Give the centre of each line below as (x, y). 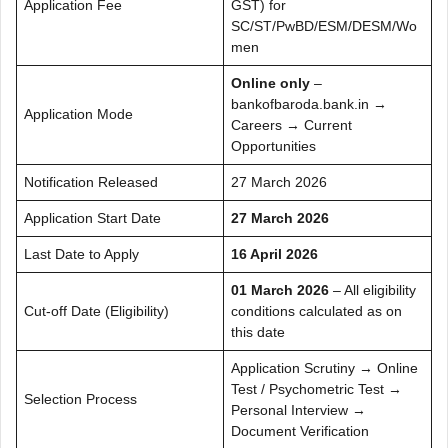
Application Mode (78, 113)
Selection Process (80, 398)
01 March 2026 (280, 289)
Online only (270, 82)
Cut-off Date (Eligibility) (96, 310)
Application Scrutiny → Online (324, 367)
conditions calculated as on (316, 310)
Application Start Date (92, 217)
